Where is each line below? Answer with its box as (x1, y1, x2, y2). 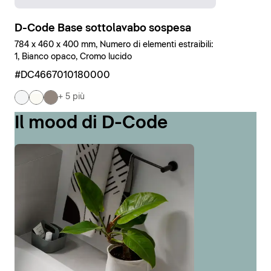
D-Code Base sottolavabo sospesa (15, 22, 191, 34)
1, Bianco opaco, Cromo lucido (15, 52, 132, 61)
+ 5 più (58, 93, 85, 102)
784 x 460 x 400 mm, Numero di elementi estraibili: (15, 40, 214, 49)
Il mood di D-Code (15, 114, 168, 132)
